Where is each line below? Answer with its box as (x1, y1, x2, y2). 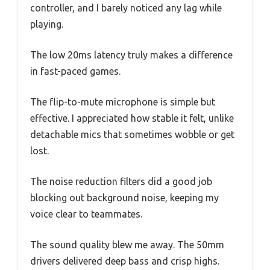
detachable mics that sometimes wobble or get (30, 129, 234, 140)
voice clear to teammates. (30, 209, 142, 220)
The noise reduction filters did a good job (30, 176, 212, 187)
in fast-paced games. (30, 66, 121, 77)
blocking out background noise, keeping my (30, 192, 219, 204)
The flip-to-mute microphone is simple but (30, 96, 215, 108)
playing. (30, 19, 63, 30)
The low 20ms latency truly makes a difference (30, 49, 233, 61)
